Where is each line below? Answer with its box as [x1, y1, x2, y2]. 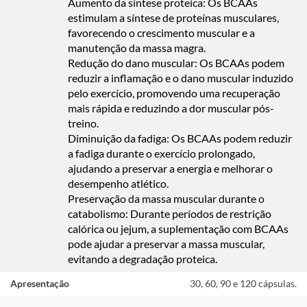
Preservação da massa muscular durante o [68, 192, 265, 206]
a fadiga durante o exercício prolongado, [68, 147, 255, 160]
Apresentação [10, 278, 69, 290]
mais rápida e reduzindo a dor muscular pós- [68, 101, 274, 115]
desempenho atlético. [68, 177, 169, 191]
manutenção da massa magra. [68, 41, 206, 55]
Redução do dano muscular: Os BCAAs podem [68, 56, 284, 70]
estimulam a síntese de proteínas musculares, [68, 11, 279, 25]
